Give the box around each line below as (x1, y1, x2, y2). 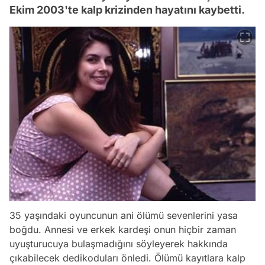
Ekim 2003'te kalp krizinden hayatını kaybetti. (9, 4, 245, 17)
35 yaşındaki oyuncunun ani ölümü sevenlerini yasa (9, 209, 238, 222)
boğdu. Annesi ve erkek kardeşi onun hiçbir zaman (9, 224, 236, 236)
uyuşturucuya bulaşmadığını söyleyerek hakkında (9, 238, 228, 250)
